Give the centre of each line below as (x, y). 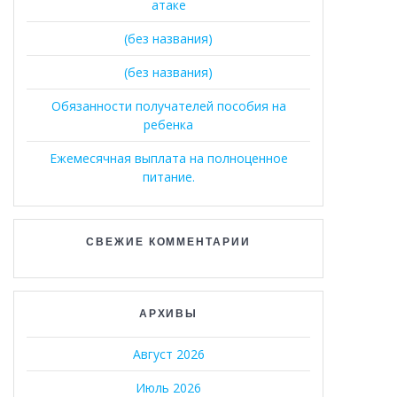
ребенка (168, 124)
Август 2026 (168, 354)
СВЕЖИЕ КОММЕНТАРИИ (168, 241)
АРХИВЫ (168, 313)
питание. (168, 176)
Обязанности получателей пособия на (168, 105)
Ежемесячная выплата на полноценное (168, 158)
